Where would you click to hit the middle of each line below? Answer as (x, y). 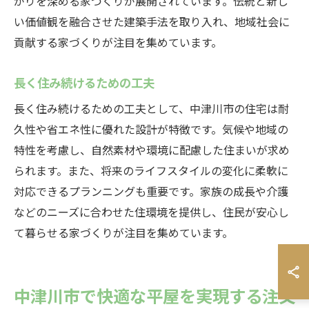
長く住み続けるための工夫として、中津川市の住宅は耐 (151, 108)
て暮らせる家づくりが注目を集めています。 (123, 232)
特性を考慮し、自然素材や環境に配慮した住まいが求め (152, 150)
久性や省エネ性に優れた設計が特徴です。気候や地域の (151, 129)
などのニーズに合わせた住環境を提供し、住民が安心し (151, 212)
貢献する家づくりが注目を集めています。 (118, 42)
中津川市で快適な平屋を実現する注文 (154, 295)
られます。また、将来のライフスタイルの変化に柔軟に (151, 170)
